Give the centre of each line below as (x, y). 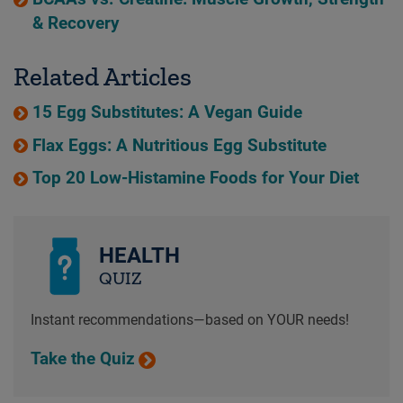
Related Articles (103, 77)
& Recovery (76, 24)
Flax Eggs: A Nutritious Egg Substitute (179, 145)
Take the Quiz (82, 359)
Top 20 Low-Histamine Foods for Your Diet (195, 178)
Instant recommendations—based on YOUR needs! (189, 319)
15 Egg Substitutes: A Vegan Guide (167, 113)
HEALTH (139, 255)
